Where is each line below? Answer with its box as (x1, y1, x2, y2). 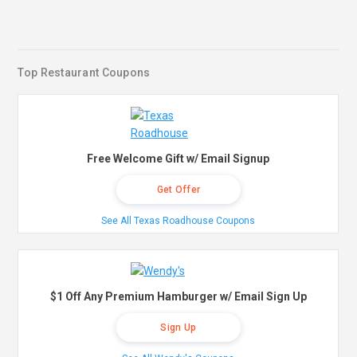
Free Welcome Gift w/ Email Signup (87, 152, 270, 166)
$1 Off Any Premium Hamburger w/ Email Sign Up (49, 290, 307, 304)
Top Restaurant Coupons (18, 66, 151, 80)
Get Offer (156, 184, 201, 196)
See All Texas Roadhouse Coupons (101, 215, 256, 227)
